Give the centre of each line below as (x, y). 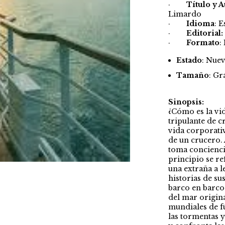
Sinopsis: (186, 102)
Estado (189, 61)
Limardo (185, 14)
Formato (203, 43)
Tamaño (192, 76)
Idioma (200, 24)
